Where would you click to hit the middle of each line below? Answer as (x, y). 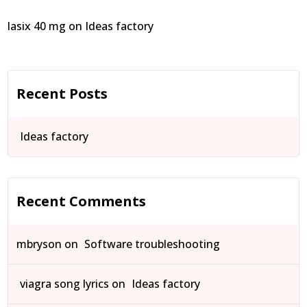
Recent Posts (62, 94)
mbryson (39, 244)
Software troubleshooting (152, 244)
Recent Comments (82, 201)
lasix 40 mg (37, 26)
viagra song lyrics (65, 284)
